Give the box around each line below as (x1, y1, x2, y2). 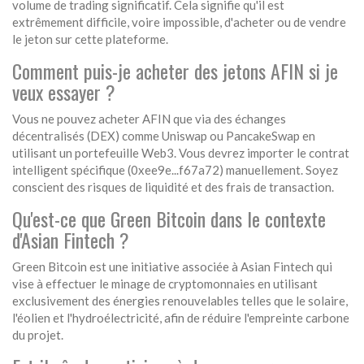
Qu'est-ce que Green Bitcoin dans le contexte (12, 204, 326, 234)
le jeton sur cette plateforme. (12, 32, 168, 47)
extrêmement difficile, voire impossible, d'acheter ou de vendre (12, 15, 346, 30)
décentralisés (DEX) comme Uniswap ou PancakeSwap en (12, 128, 315, 144)
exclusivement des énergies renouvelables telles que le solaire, (12, 293, 348, 309)
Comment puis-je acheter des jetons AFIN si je (12, 56, 338, 86)
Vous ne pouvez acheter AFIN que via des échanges (12, 111, 286, 127)
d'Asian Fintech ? (12, 225, 129, 255)
